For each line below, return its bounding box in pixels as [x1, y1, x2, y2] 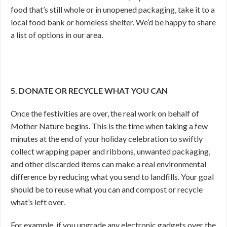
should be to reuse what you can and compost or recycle [11, 184, 203, 194]
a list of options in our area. [11, 30, 103, 40]
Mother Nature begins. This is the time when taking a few [11, 121, 208, 131]
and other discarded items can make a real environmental [11, 159, 206, 169]
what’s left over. [11, 197, 66, 207]
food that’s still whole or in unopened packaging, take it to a [11, 5, 215, 14]
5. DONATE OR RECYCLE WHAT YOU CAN [11, 86, 168, 95]
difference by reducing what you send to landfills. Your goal [11, 172, 214, 181]
